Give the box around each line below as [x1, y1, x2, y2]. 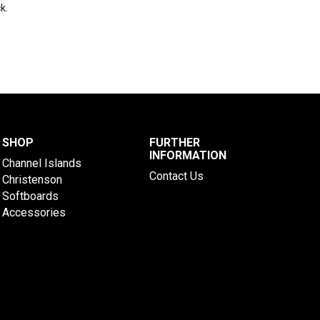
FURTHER [149, 136, 201, 149]
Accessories [1, 206, 66, 219]
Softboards [1, 189, 59, 203]
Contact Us [149, 169, 204, 183]
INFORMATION [149, 149, 227, 162]
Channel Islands [1, 156, 81, 170]
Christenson [1, 173, 62, 186]
